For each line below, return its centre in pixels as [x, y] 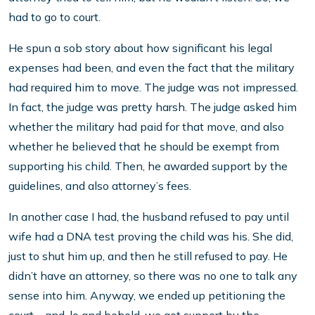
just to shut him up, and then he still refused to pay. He [148, 256]
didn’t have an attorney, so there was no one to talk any [153, 276]
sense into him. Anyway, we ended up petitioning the [147, 296]
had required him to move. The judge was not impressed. [153, 88]
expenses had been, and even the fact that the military [152, 68]
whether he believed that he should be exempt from [144, 147]
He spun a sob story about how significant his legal [140, 48]
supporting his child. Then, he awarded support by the [148, 166]
